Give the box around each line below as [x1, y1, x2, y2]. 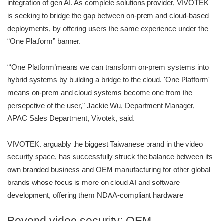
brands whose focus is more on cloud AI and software [7, 178, 180, 187]
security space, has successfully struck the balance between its [7, 152, 213, 161]
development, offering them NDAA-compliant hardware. [7, 191, 185, 200]
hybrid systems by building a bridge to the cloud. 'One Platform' [7, 75, 210, 84]
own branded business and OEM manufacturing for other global [7, 165, 210, 174]
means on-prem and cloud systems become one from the [7, 88, 192, 97]
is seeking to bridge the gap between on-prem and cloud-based [7, 11, 209, 20]
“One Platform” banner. [7, 37, 81, 46]
